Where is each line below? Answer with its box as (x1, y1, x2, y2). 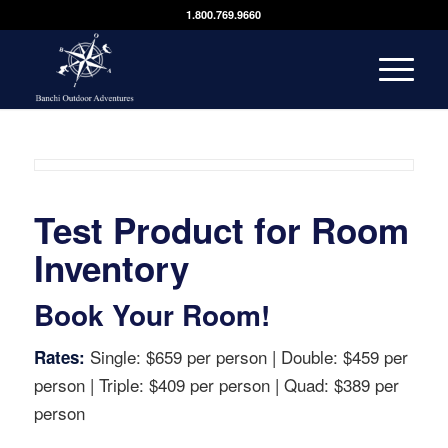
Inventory (33, 243, 189, 293)
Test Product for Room (33, 205, 409, 255)
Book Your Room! (33, 294, 270, 335)
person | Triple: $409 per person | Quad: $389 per (33, 372, 399, 398)
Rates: (33, 345, 85, 370)
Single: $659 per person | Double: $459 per (84, 344, 408, 370)
